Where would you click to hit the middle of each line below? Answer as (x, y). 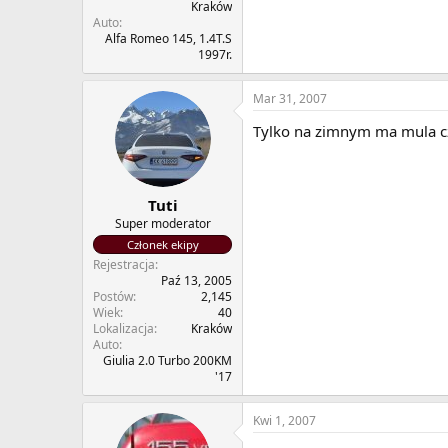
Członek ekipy (162, 244)
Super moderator (162, 223)
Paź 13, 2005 (196, 280)
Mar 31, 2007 (290, 99)
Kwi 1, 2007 (284, 420)
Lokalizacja (123, 328)
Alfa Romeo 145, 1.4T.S (168, 39)
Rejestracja (124, 264)
